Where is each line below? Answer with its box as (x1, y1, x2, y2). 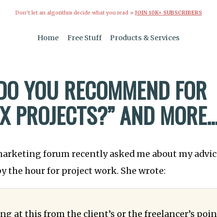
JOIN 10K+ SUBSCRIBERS (135, 9, 202, 16)
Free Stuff (67, 33, 102, 43)
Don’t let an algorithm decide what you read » (15, 9, 135, 16)
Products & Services (110, 33, 180, 43)
